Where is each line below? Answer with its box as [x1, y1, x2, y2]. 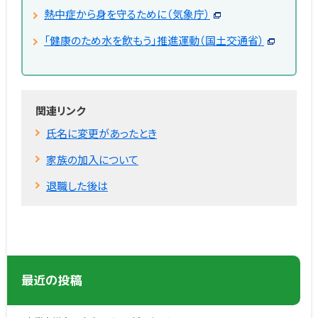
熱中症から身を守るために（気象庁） [44, 6, 210, 21]
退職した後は [46, 177, 108, 193]
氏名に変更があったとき [46, 125, 157, 141]
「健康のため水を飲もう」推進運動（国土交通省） [44, 32, 264, 48]
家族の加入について [46, 151, 138, 167]
